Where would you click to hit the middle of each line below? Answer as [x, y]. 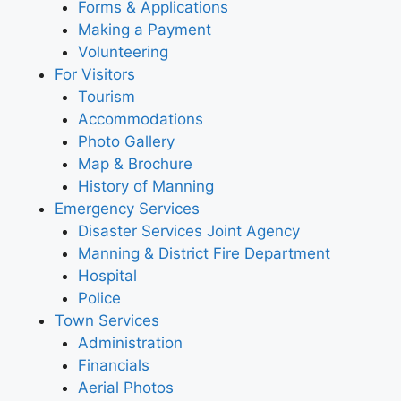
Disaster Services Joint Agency [188, 231]
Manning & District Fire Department [204, 254]
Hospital [107, 276]
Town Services [107, 321]
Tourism [106, 97]
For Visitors [95, 75]
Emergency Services [127, 209]
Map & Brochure [135, 164]
